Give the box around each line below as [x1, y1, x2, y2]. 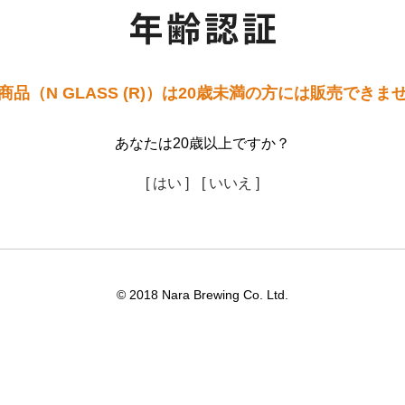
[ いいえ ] [202, 175, 259, 191]
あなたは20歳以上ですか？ [115, 136, 290, 151]
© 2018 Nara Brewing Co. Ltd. [117, 287, 288, 302]
